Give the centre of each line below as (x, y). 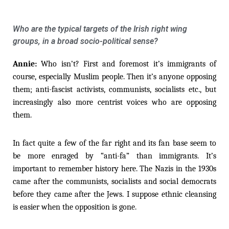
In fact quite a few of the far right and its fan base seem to (114, 143)
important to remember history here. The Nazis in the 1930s (114, 168)
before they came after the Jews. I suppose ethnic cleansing (114, 194)
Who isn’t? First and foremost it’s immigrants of (129, 64)
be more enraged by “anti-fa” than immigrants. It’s (114, 156)
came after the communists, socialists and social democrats (114, 181)
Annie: (27, 64)
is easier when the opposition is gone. (75, 207)
